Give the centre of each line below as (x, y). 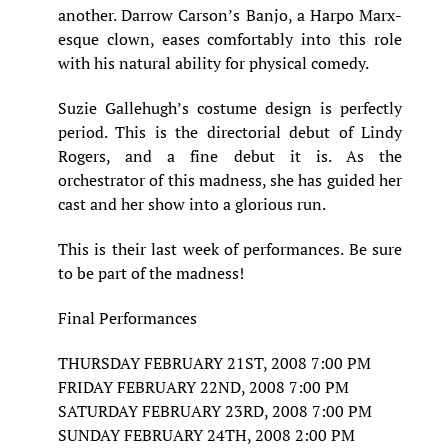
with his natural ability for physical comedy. (213, 63)
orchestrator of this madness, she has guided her (230, 180)
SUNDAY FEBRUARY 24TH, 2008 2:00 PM (206, 434)
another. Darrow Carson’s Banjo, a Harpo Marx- (230, 15)
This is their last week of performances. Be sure (230, 248)
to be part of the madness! (151, 272)
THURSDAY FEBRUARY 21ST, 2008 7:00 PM (214, 362)
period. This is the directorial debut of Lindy (230, 132)
